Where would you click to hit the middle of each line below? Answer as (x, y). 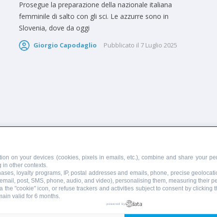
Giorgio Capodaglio (65, 45)
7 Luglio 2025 (159, 45)
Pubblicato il (121, 45)
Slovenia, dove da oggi (54, 28)
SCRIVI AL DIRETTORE (69, 154)
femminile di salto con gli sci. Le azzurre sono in (94, 16)
